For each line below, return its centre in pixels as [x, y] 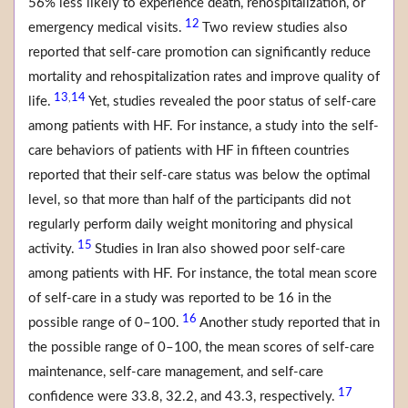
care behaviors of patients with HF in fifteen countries [189, 151]
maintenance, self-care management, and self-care [176, 372]
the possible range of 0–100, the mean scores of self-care [201, 348]
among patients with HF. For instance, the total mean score [203, 274]
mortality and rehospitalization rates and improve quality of [204, 77]
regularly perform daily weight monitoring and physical [191, 225]
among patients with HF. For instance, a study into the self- [204, 127]
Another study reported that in [290, 323]
